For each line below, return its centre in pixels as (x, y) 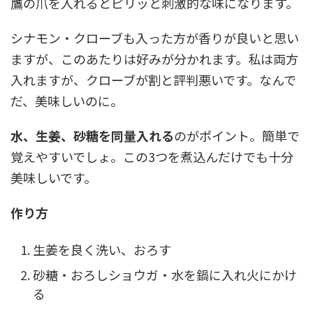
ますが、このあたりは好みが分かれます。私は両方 (154, 59)
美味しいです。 (53, 178)
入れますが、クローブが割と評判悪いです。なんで (153, 80)
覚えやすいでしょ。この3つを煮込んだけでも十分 (152, 157)
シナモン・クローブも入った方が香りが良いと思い (155, 38)
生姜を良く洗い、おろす (102, 249)
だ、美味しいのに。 (67, 101)
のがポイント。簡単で (237, 136)
